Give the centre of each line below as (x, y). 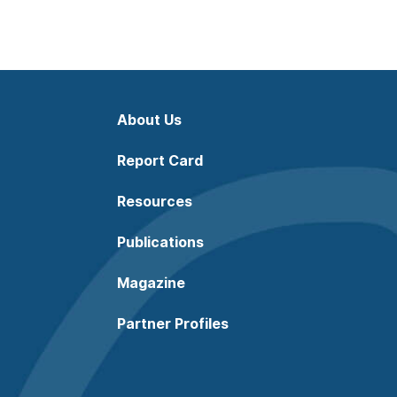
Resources (155, 201)
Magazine (151, 282)
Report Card (160, 160)
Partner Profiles (173, 323)
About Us (149, 119)
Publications (160, 241)
